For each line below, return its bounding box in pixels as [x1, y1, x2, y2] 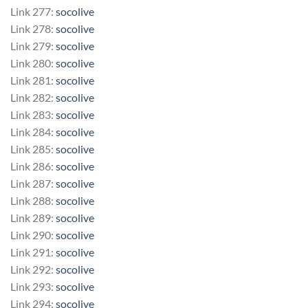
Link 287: [10, 176, 56, 190]
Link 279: [10, 38, 56, 52]
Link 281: [10, 73, 56, 87]
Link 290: [10, 228, 56, 241]
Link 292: [10, 262, 56, 276]
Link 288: [10, 193, 56, 207]
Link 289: [10, 210, 56, 224]
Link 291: [10, 245, 56, 258]
